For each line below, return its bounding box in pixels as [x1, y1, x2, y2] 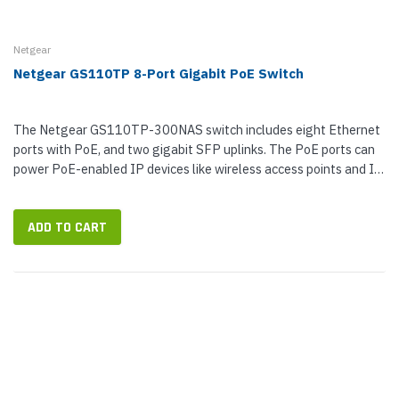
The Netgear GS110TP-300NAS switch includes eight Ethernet [13, 121, 380, 138]
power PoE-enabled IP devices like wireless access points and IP [13, 160, 383, 177]
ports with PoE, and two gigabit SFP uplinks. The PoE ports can [13, 141, 375, 158]
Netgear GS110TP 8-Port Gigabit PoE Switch [13, 65, 304, 82]
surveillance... [13, 180, 90, 197]
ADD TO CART [28, 218, 107, 237]
